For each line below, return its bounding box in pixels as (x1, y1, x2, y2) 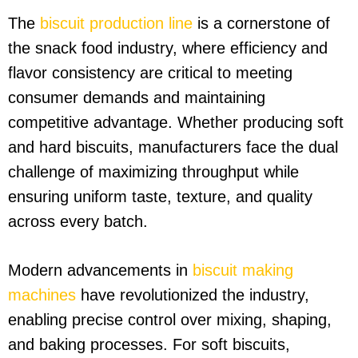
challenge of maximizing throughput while (8, 163, 299, 181)
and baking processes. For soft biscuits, (8, 336, 290, 353)
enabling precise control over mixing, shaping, (8, 311, 332, 328)
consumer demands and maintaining (8, 89, 265, 106)
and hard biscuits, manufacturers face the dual (8, 138, 338, 156)
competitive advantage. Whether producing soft (8, 113, 344, 131)
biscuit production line (40, 14, 193, 32)
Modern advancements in (8, 261, 193, 279)
